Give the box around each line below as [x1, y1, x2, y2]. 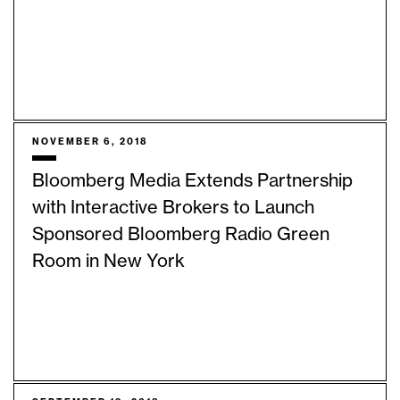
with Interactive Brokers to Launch [32, 199, 314, 218]
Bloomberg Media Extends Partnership [32, 172, 353, 191]
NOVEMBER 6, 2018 [32, 137, 147, 147]
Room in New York [32, 253, 185, 271]
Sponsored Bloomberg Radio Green [32, 226, 329, 245]
